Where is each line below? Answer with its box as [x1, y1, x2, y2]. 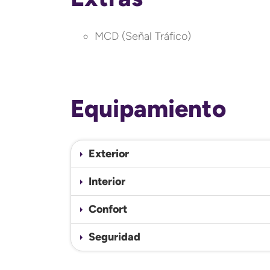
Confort [89, 202, 127, 216]
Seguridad [89, 230, 140, 243]
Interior [89, 174, 125, 188]
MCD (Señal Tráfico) [95, 29, 191, 43]
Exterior [89, 146, 129, 160]
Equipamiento [71, 93, 226, 123]
